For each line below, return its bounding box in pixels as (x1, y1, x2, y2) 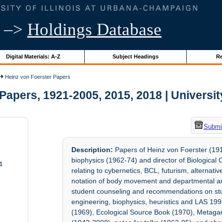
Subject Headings (112, 53, 159, 59)
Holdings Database (27, 20, 162, 39)
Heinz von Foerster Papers (3, 73, 71, 80)
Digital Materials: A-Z (5, 53, 60, 59)
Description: (71, 146, 113, 154)
